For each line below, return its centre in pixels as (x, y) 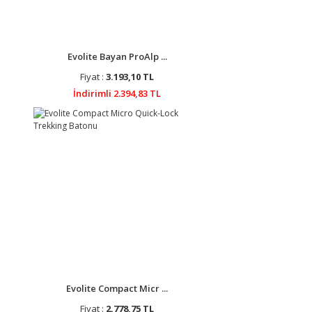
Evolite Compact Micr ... (117, 288)
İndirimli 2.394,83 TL (117, 93)
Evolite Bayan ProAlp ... (117, 56)
